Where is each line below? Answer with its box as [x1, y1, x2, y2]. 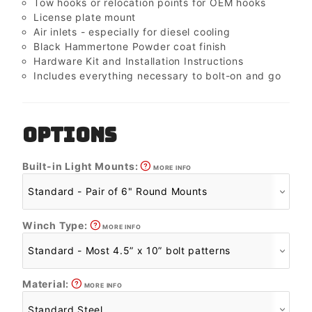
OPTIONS [22, 121, 116, 148]
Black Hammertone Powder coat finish [33, 40, 226, 52]
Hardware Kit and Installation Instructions [33, 54, 244, 67]
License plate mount [33, 10, 136, 23]
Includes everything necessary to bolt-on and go [33, 69, 281, 81]
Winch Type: [22, 219, 91, 231]
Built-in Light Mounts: [22, 159, 141, 172]
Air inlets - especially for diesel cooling [33, 25, 231, 38]
